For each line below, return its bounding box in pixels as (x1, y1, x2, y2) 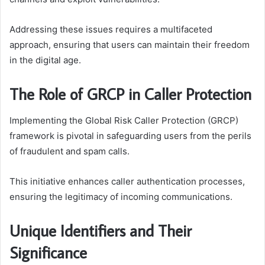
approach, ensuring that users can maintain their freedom (9, 39, 250, 51)
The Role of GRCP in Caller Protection (9, 83, 251, 105)
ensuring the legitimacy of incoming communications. (9, 190, 232, 202)
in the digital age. (9, 54, 81, 66)
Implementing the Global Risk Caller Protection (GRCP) (9, 114, 238, 126)
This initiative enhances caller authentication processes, (9, 175, 245, 187)
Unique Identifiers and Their (9, 219, 192, 241)
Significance (9, 241, 87, 263)
